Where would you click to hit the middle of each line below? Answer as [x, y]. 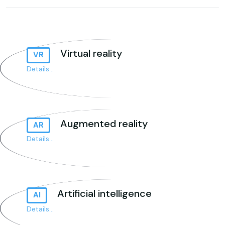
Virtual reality [91, 53]
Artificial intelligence [104, 194]
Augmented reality [104, 123]
